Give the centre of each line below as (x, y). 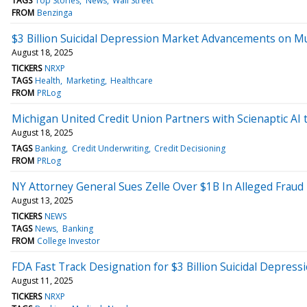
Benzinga (55, 12)
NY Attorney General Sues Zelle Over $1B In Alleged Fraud (158, 186)
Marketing (85, 80)
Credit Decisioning (189, 148)
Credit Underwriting (110, 148)
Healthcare (131, 80)
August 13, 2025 (42, 200)
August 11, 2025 (42, 280)
